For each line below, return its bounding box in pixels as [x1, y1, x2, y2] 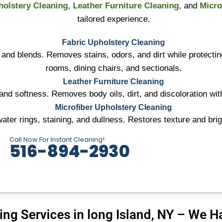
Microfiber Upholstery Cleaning [55, 103, 172, 112]
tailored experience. [77, 14, 150, 24]
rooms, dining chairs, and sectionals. [45, 63, 182, 73]
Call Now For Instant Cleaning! [9, 135, 105, 145]
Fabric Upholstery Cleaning [62, 38, 165, 47]
